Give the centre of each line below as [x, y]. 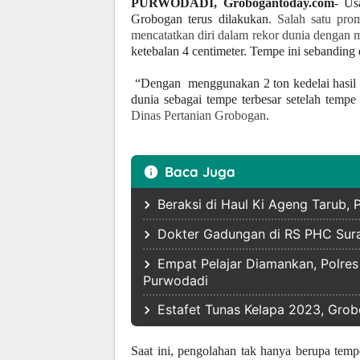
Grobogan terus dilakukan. [204, 19]
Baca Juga [200, 172]
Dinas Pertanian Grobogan [198, 115]
